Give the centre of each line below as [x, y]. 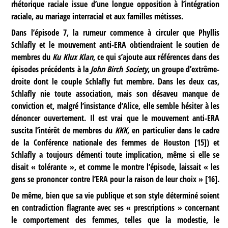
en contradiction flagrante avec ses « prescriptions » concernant [116, 208]
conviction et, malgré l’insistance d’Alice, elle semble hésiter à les [116, 106]
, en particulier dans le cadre [174, 131]
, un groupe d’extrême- [183, 69]
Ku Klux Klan [73, 57]
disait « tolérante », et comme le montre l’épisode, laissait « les [116, 167]
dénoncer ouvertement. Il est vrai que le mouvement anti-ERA [116, 118]
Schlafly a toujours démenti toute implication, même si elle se [116, 155]
